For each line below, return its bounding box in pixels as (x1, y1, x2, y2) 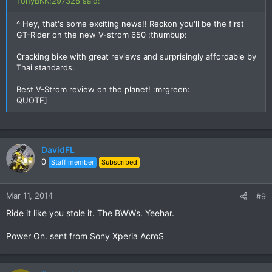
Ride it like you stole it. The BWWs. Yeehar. (6, 207, 174, 218)
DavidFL (41, 144, 75, 155)
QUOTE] (16, 95, 47, 105)
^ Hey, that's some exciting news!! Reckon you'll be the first (16, 18, 244, 29)
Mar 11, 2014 (6, 190, 53, 200)
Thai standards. (16, 62, 75, 72)
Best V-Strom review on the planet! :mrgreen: (16, 84, 190, 94)
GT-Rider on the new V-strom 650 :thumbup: (16, 29, 187, 39)
